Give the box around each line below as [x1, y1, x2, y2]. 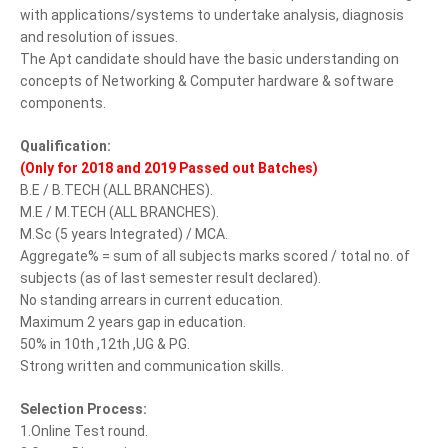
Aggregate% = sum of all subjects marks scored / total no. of [20, 248, 410, 264]
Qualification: [20, 138, 111, 154]
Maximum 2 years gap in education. [20, 314, 246, 330]
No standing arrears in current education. [20, 292, 283, 308]
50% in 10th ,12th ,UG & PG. [20, 336, 190, 352]
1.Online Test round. [20, 423, 148, 439]
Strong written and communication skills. [20, 358, 284, 374]
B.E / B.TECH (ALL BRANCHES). [20, 182, 213, 198]
